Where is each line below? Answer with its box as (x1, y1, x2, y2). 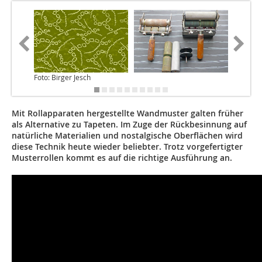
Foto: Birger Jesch (34, 73, 91, 82)
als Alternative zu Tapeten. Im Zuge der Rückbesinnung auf (12, 119, 247, 130)
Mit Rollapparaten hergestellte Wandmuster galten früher (12, 108, 243, 119)
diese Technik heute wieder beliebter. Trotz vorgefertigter (12, 141, 243, 153)
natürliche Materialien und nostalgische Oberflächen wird (12, 130, 243, 142)
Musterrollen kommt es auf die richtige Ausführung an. (12, 152, 232, 164)
